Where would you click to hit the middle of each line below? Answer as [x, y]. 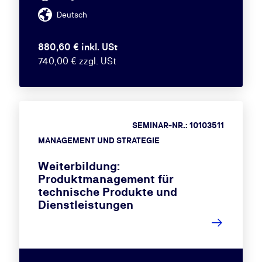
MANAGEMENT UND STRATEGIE [99, 140]
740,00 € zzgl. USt [77, 61]
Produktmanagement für [106, 179]
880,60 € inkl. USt [77, 47]
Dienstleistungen [85, 205]
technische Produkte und [107, 192]
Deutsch [72, 15]
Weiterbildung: [79, 166]
